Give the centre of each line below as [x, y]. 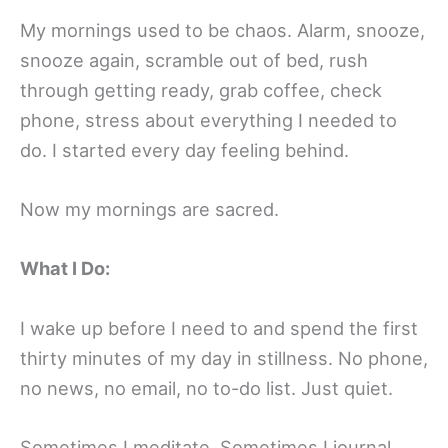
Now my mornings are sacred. [149, 209]
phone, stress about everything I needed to [208, 120]
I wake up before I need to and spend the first [219, 327]
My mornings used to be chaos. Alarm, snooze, [222, 30]
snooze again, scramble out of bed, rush [194, 60]
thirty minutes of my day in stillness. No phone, [224, 357]
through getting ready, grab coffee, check [201, 90]
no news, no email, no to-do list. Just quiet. [206, 387]
